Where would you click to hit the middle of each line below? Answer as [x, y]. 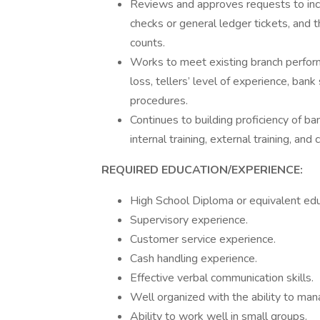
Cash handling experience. [194, 259]
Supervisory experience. [189, 220]
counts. [147, 43]
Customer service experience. [203, 239]
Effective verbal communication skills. [222, 278]
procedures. [159, 101]
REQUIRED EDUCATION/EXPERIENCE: [202, 170]
